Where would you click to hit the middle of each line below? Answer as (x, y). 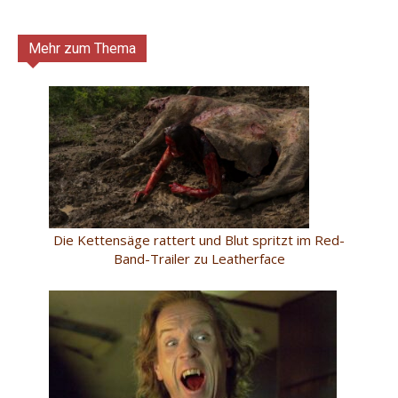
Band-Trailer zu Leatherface (199, 258)
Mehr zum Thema (82, 49)
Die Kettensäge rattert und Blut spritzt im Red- (199, 239)
